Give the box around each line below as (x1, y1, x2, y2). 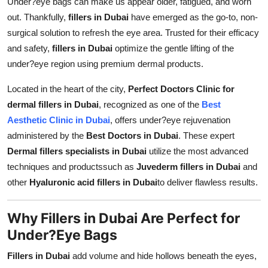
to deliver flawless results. (157, 176, 258, 187)
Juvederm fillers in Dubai (136, 161, 240, 172)
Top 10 (9, 4, 39, 16)
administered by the (7, 130, 86, 141)
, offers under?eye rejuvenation (110, 114, 230, 125)
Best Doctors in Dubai (86, 130, 178, 141)
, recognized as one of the (99, 99, 202, 109)
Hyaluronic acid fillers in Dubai (29, 176, 157, 187)
